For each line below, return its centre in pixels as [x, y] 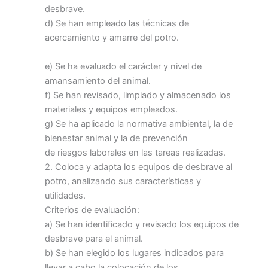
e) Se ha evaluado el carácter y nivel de [123, 66]
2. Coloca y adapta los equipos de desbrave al [138, 167]
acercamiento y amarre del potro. [112, 38]
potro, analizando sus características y [123, 181]
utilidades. [65, 195]
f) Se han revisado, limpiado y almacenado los [138, 95]
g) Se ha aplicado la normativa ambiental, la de [139, 124]
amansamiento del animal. [98, 80]
